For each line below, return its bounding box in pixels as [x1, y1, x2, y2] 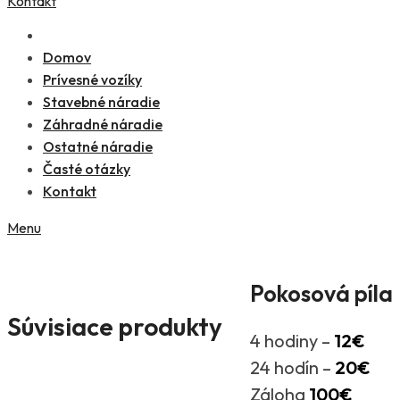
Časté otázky [43, 160, 130, 179]
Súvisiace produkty [7, 311, 222, 343]
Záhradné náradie [43, 115, 162, 134]
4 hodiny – [250, 329, 334, 352]
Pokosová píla [250, 279, 393, 308]
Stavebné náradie [43, 93, 160, 112]
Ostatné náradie [43, 137, 153, 156]
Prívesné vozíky [43, 71, 142, 89]
